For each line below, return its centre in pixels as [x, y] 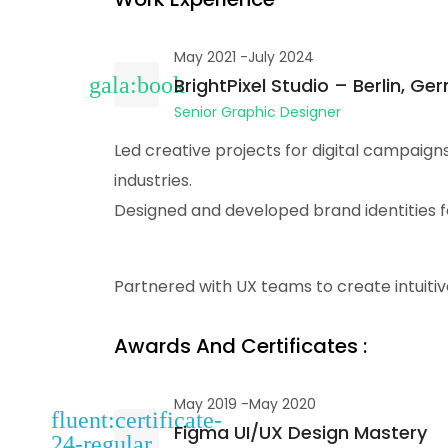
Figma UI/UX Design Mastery [300, 432]
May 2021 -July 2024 [244, 57]
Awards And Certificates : [240, 346]
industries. [153, 180]
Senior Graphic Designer [257, 112]
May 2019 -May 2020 [245, 404]
